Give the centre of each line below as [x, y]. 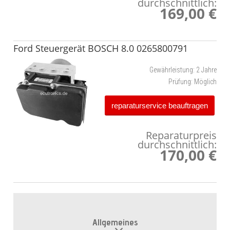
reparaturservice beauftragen [159, 105]
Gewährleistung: [172, 70]
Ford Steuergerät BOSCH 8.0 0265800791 [101, 49]
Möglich [205, 82]
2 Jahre [206, 70]
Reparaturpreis [181, 136]
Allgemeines [115, 222]
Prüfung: [180, 82]
